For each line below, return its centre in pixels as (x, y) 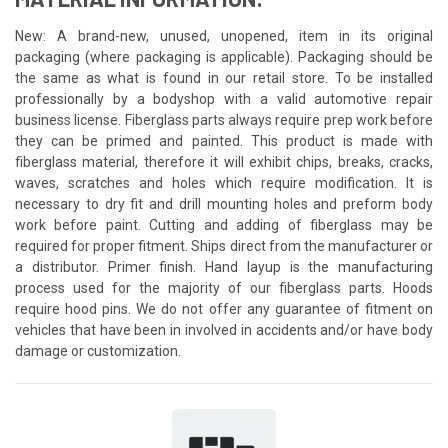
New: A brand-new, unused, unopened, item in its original (224, 35)
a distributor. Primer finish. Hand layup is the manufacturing (224, 266)
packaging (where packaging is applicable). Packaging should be (224, 56)
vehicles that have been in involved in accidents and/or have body (224, 329)
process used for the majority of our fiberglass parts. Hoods (224, 287)
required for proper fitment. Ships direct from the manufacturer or (224, 245)
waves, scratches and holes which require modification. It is (224, 182)
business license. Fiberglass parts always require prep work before (224, 119)
